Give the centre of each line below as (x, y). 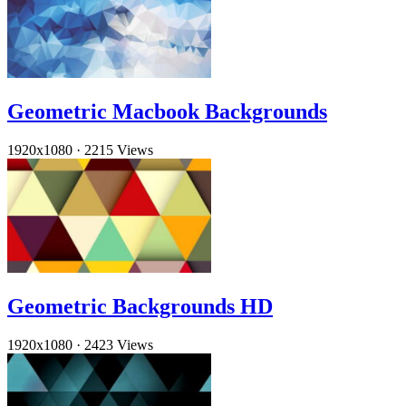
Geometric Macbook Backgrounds (167, 111)
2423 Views (119, 344)
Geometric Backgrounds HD (140, 306)
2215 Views (119, 150)
